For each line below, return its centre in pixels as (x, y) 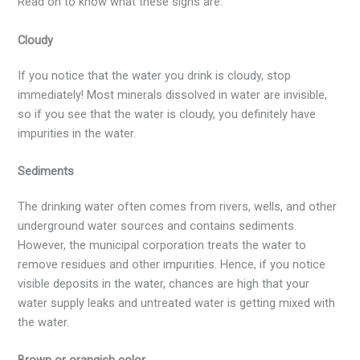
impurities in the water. (79, 133)
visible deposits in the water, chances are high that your (164, 283)
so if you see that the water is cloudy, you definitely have (167, 114)
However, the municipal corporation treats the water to (162, 245)
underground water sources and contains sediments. (157, 225)
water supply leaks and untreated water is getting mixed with (177, 303)
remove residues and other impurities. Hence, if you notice (172, 264)
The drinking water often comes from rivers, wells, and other (178, 206)
